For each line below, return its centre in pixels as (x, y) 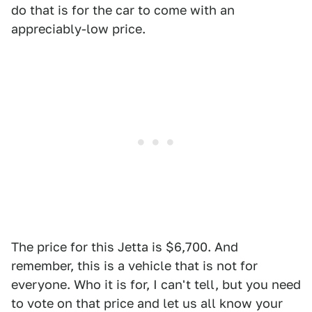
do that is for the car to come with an (123, 10)
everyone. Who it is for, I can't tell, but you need (156, 285)
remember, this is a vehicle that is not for (134, 266)
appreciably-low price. (78, 29)
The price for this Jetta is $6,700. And (125, 247)
